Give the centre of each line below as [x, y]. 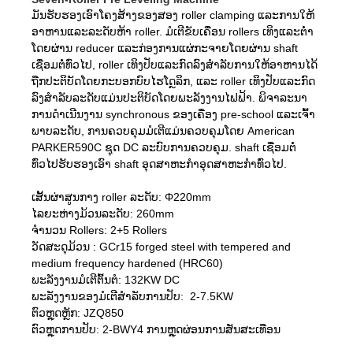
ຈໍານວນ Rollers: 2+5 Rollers [99, 230]
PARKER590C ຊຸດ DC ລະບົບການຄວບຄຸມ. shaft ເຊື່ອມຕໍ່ [164, 147]
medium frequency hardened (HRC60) [127, 263]
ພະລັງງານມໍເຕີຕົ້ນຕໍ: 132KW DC [106, 279]
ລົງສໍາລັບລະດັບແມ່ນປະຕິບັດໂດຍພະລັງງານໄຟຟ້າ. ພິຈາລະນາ [169, 97]
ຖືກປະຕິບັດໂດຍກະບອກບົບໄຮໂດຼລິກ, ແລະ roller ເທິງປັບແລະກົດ [173, 81]
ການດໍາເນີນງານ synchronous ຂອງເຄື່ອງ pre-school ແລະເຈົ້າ [173, 114]
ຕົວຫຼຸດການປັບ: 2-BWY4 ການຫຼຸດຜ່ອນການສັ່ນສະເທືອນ [156, 329]
